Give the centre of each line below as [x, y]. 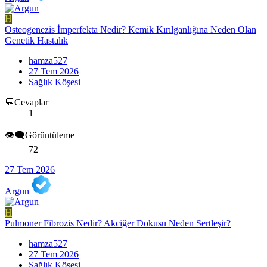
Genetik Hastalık [36, 41]
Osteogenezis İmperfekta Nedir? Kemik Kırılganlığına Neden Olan [131, 30]
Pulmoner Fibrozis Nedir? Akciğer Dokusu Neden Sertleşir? [118, 223]
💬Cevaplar [27, 103]
